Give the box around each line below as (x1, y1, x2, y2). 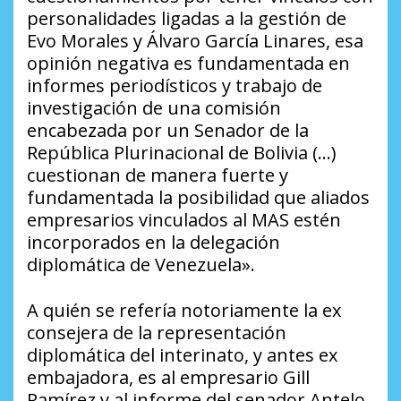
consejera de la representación (27, 320, 286, 346)
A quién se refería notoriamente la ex (27, 298, 341, 323)
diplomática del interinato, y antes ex (27, 343, 337, 368)
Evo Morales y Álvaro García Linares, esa (27, 29, 363, 54)
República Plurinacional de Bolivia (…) (27, 141, 337, 166)
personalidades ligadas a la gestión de (27, 6, 346, 31)
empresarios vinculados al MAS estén (27, 208, 341, 233)
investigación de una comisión (27, 96, 281, 121)
